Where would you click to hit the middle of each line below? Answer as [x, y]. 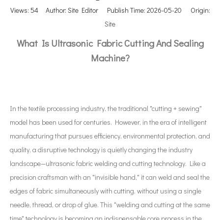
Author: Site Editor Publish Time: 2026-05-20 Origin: [124, 10]
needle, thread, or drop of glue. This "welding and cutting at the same [110, 205]
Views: [20, 10]
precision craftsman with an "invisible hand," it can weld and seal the [110, 177]
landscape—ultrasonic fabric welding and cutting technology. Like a [108, 163]
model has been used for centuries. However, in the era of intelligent [108, 122]
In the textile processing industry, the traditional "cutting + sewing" [106, 108]
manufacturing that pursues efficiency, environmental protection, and [110, 136]
